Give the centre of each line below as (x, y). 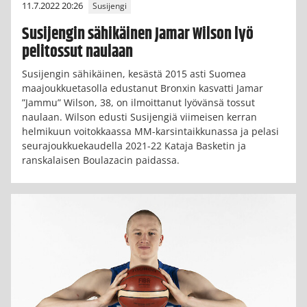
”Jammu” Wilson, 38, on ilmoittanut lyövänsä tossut (138, 102)
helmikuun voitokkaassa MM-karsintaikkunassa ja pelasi (150, 131)
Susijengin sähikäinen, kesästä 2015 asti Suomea (134, 73)
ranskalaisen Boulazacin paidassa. (101, 160)
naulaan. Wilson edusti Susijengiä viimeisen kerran (139, 116)
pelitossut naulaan (77, 52)
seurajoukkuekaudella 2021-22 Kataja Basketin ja (134, 145)
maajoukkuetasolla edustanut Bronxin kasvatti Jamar (143, 88)
